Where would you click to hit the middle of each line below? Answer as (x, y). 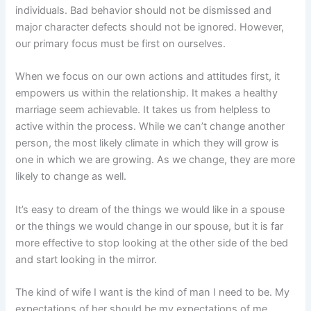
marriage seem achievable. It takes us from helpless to (143, 110)
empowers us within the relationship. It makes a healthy (147, 93)
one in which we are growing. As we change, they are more (155, 160)
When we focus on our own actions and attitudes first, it (148, 77)
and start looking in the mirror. (86, 259)
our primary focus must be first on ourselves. (121, 44)
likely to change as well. (71, 177)
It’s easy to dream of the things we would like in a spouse (150, 209)
